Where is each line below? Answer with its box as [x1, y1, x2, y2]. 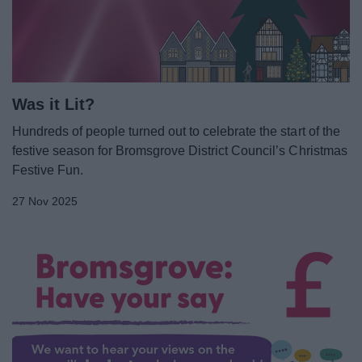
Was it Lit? [12, 95, 95, 114]
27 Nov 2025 [12, 196, 78, 208]
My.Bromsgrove [133, 42, 229, 56]
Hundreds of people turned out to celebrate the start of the [12, 124, 340, 139]
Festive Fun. [12, 163, 84, 178]
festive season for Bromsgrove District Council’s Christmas [12, 144, 347, 158]
